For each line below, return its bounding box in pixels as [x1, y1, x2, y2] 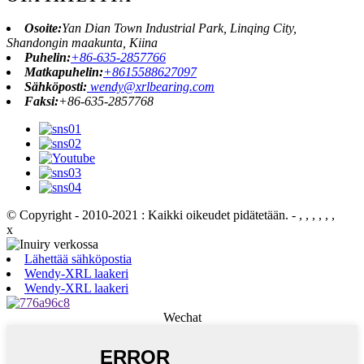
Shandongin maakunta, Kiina [6, 35, 158, 50]
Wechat [162, 310, 201, 324]
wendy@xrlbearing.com [87, 79, 214, 93]
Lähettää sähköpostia [24, 251, 132, 266]
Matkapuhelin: [24, 64, 103, 79]
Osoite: [24, 20, 62, 35]
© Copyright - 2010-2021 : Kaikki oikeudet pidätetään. [6, 207, 288, 222]
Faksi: [24, 93, 58, 108]
